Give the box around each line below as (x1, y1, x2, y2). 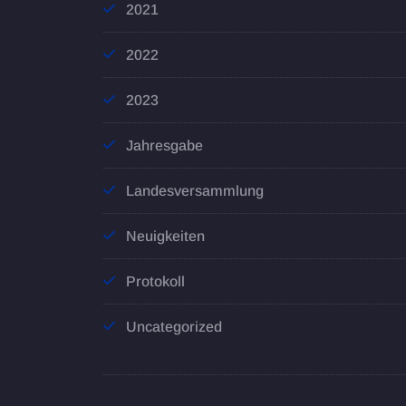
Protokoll (126, 274, 185, 290)
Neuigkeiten (126, 228, 205, 245)
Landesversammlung (126, 183, 264, 199)
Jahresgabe (126, 138, 203, 154)
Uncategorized (126, 319, 222, 335)
